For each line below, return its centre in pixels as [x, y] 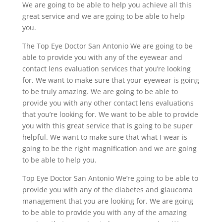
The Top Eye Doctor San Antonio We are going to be [107, 46]
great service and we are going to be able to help [103, 16]
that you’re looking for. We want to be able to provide [110, 114]
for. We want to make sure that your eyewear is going [111, 80]
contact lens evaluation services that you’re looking [106, 68]
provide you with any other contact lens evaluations [108, 103]
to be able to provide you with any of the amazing [104, 212]
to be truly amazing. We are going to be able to [100, 91]
